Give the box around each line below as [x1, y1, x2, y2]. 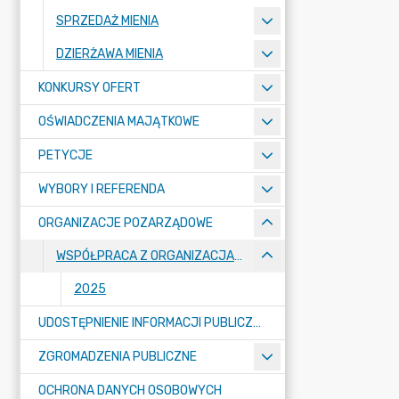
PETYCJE [38, 148, 93, 163]
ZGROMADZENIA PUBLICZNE [38, 349, 197, 364]
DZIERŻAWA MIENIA [56, 46, 163, 61]
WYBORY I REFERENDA [38, 182, 165, 197]
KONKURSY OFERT [38, 80, 141, 95]
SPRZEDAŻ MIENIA [56, 13, 159, 28]
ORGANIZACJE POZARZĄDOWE [38, 216, 213, 231]
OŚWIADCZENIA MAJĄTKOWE [38, 114, 199, 129]
